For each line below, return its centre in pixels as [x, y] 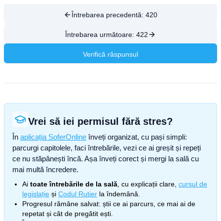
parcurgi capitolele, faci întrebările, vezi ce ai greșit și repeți [107, 148]
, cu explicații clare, [147, 184]
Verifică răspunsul [110, 54]
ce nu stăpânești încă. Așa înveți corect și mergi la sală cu [106, 159]
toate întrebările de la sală [74, 184]
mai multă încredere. [45, 169]
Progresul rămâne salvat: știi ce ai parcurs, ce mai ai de [109, 204]
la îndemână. [119, 194]
